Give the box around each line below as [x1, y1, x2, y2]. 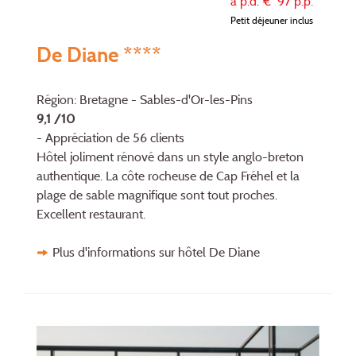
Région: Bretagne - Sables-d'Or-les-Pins [37, 91, 253, 107]
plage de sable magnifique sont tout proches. [37, 186, 277, 203]
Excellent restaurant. [37, 205, 145, 222]
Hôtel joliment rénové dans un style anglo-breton [37, 148, 304, 164]
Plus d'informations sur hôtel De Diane [52, 243, 260, 260]
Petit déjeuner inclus [230, 14, 313, 26]
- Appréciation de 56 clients [37, 129, 184, 145]
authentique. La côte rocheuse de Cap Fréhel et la [37, 167, 300, 184]
